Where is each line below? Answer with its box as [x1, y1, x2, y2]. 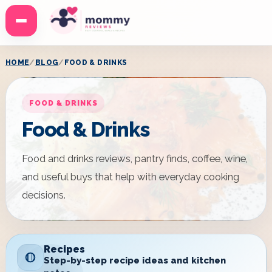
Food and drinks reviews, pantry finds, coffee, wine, [22, 152, 248, 165]
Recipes [44, 243, 85, 255]
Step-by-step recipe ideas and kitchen [44, 255, 226, 266]
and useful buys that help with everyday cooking [22, 171, 239, 183]
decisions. [22, 189, 66, 201]
